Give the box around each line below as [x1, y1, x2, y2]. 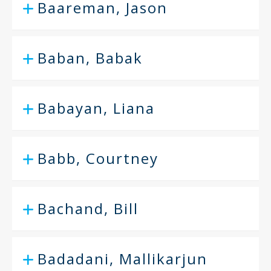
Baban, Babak [38, 48, 143, 68]
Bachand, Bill [38, 198, 139, 218]
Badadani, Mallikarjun [38, 249, 207, 269]
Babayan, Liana [38, 98, 155, 118]
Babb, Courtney [38, 148, 158, 168]
